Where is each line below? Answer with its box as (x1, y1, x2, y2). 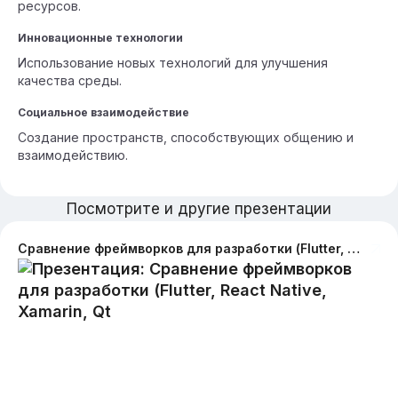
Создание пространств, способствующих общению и (18, 130, 354, 145)
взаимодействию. (18, 147, 128, 163)
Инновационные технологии (18, 31, 183, 44)
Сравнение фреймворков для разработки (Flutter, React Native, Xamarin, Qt (347, 241, 360, 256)
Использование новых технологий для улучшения (18, 55, 328, 70)
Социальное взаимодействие (18, 106, 189, 119)
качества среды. (18, 73, 122, 88)
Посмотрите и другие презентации (67, 200, 331, 218)
